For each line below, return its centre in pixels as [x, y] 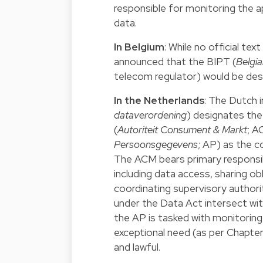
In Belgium [139, 47]
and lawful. [137, 247]
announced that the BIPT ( [175, 62]
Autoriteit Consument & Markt [182, 130]
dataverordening [150, 115]
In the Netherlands [159, 100]
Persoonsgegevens [156, 144]
